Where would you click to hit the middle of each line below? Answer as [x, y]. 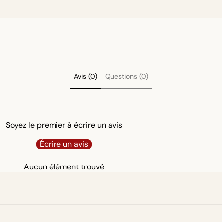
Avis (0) [85, 76]
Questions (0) [127, 76]
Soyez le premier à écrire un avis [64, 125]
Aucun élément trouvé [64, 167]
